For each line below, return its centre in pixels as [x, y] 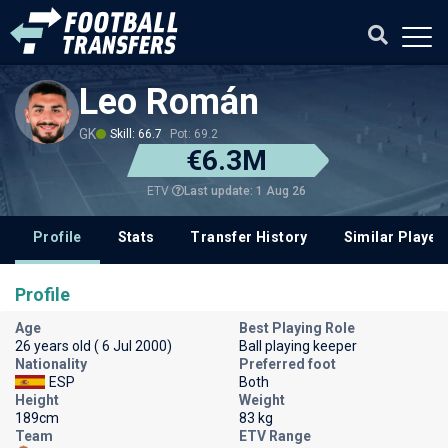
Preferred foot [287, 364]
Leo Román [169, 102]
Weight [262, 400]
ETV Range [275, 436]
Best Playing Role [297, 328]
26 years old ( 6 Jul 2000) [93, 346]
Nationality [51, 364]
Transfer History [249, 237]
